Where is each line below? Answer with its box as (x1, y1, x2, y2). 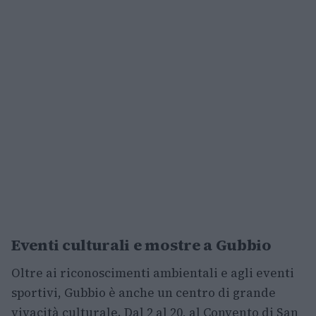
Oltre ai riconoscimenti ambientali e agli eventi (11, 265, 294, 281)
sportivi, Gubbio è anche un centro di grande (11, 284, 276, 301)
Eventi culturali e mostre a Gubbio (11, 234, 272, 255)
